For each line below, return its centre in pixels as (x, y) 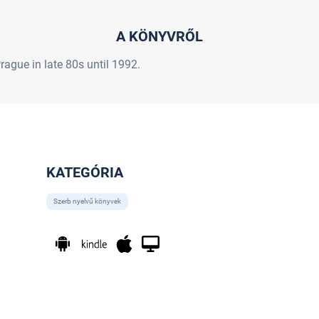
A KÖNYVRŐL (159, 36)
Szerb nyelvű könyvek (87, 201)
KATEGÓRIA (84, 172)
